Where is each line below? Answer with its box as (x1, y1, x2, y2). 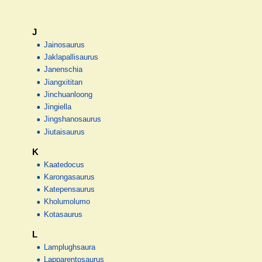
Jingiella (44, 103, 72, 112)
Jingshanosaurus (44, 115, 102, 124)
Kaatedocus (44, 160, 85, 169)
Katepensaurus (44, 185, 95, 194)
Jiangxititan (44, 78, 83, 87)
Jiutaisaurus (44, 127, 85, 136)
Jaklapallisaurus (44, 53, 99, 62)
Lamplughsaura (44, 243, 96, 251)
